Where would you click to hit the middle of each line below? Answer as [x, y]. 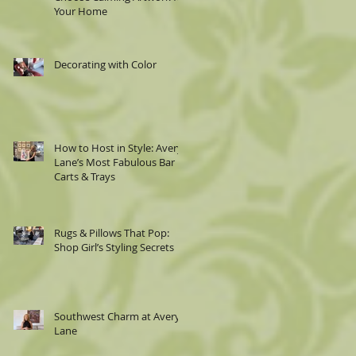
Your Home [81, 11]
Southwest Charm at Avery [117, 316]
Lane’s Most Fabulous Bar [114, 162]
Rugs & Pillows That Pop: [112, 233]
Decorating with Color [105, 64]
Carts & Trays [85, 176]
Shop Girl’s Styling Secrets [114, 247]
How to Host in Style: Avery [118, 148]
